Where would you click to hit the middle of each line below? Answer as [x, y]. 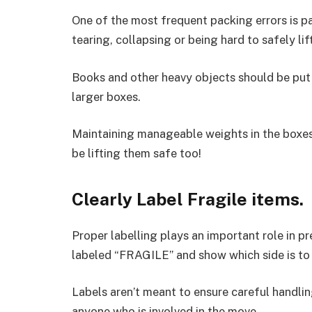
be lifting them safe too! [136, 154]
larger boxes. [106, 96]
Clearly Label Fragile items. [188, 199]
